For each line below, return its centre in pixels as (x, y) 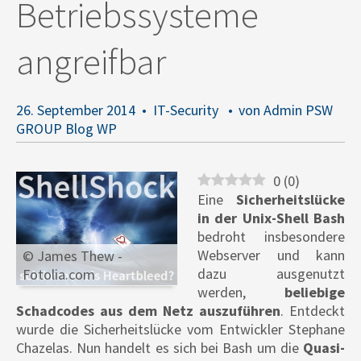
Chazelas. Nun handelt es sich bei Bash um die (160, 348)
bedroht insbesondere (271, 237)
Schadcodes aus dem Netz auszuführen (148, 311)
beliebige (315, 293)
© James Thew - (73, 256)
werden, (241, 293)
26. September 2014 (76, 110)
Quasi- (324, 348)
